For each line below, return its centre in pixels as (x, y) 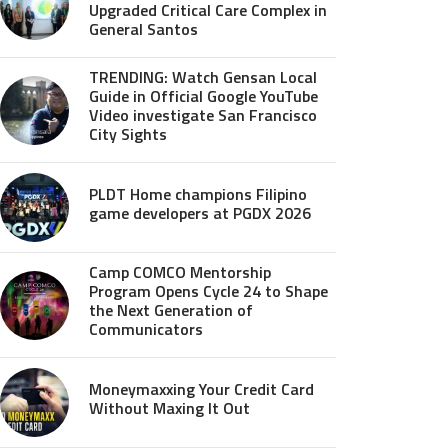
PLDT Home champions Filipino (198, 193)
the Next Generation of (171, 310)
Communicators (146, 329)
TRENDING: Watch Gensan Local (203, 77)
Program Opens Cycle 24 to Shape (208, 291)
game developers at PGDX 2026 (200, 212)
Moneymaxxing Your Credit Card (201, 388)
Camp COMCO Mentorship (180, 272)
